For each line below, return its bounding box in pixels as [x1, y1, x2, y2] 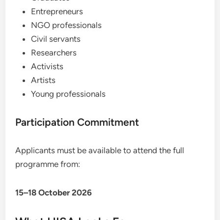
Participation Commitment [15, 115, 139, 128]
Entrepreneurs [31, 6, 83, 16]
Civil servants [31, 33, 81, 44]
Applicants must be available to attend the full [15, 145, 185, 155]
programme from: [15, 159, 81, 169]
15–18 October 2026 [15, 187, 92, 197]
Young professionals [31, 88, 106, 99]
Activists [31, 61, 64, 71]
